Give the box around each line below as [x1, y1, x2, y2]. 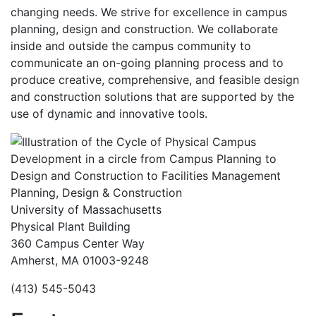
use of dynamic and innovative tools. [11, 107, 207, 121]
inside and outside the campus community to [11, 39, 251, 53]
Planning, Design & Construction [11, 186, 182, 200]
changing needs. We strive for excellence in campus [11, 5, 287, 19]
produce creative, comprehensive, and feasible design [11, 73, 299, 87]
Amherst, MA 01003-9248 [11, 253, 149, 267]
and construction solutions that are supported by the [11, 90, 294, 104]
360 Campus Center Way [11, 236, 145, 250]
